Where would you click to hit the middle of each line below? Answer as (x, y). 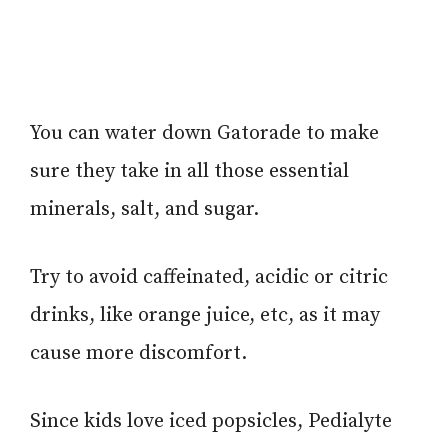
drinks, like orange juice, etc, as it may (205, 315)
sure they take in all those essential (189, 171)
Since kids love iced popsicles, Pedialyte (211, 421)
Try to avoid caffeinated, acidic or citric (209, 277)
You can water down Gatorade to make (204, 133)
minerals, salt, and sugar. (144, 209)
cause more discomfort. (138, 353)
